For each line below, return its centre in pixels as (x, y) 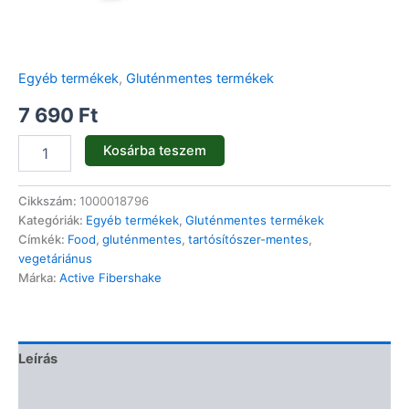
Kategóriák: (52, 220)
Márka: (39, 278)
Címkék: (43, 240)
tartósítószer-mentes (248, 240)
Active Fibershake (110, 278)
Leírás (38, 358)
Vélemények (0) (70, 394)
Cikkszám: (49, 201)
